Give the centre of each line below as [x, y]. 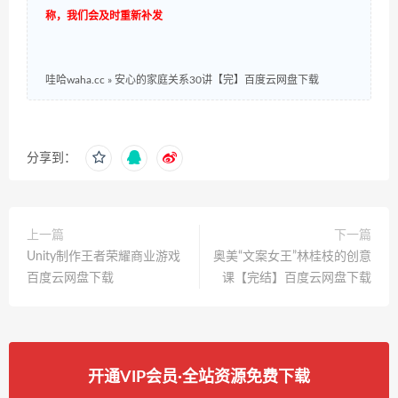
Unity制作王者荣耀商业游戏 [103, 257]
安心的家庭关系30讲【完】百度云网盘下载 [217, 80]
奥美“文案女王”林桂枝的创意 [292, 257]
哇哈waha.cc [75, 80]
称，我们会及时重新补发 [104, 16]
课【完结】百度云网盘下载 [297, 279]
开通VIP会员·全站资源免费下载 [199, 378]
